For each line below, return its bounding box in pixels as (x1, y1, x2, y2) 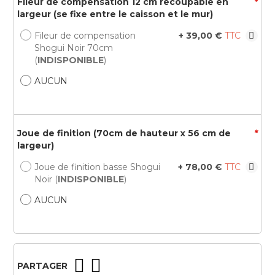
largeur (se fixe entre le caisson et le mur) (17, 9, 214, 20)
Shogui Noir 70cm (34, 42, 114, 54)
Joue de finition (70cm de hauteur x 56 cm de (17, 128, 231, 139)
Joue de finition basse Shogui (34, 161, 161, 173)
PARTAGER (17, 260, 68, 272)
